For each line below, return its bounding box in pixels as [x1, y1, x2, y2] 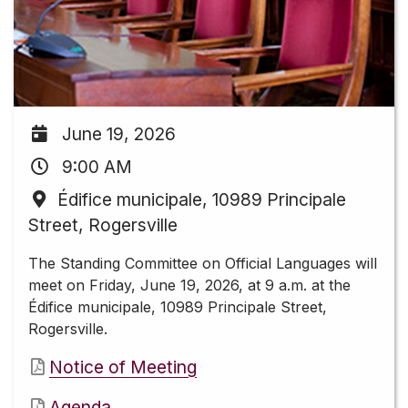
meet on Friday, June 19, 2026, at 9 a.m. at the [28, 276, 351, 295]
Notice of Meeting [49, 356, 197, 379]
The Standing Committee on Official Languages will [28, 254, 377, 273]
